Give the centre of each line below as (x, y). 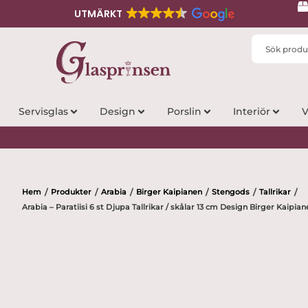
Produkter (71, 191)
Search (269, 41)
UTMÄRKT (98, 14)
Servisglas (43, 112)
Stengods (231, 191)
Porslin (184, 112)
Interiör (251, 112)
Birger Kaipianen (169, 191)
